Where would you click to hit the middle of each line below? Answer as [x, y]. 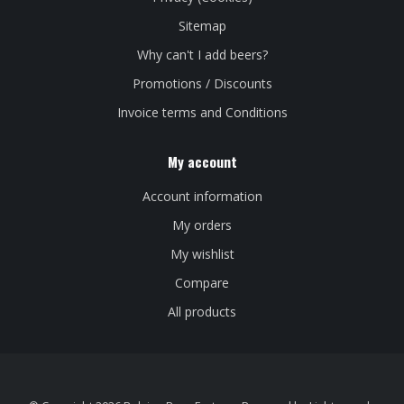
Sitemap [202, 25]
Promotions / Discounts [202, 83]
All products [202, 311]
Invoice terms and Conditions [202, 112]
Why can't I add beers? [202, 54]
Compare [202, 282]
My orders [202, 225]
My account [202, 161]
